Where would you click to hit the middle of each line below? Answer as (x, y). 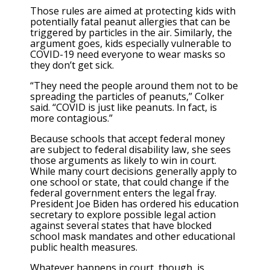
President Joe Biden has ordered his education (134, 204)
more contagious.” (71, 118)
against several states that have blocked (121, 226)
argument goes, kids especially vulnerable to (131, 43)
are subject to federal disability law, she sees (130, 150)
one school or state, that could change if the (130, 182)
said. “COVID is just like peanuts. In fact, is (124, 107)
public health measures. (84, 247)
